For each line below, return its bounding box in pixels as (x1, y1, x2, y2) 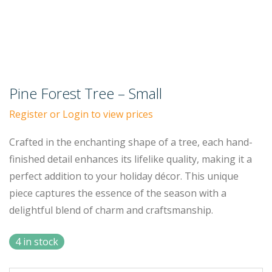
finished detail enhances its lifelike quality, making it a (9, 152, 252, 166)
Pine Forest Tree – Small (9, 83, 162, 103)
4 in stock (15, 235, 58, 248)
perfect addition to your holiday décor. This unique (9, 169, 239, 183)
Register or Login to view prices (9, 107, 153, 121)
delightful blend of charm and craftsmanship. (9, 203, 213, 217)
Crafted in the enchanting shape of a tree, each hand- (9, 135, 253, 149)
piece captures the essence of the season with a (9, 186, 226, 200)
